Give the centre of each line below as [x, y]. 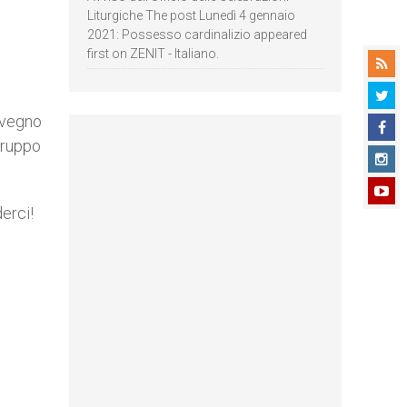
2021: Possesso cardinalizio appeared [197, 35]
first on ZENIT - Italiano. [153, 54]
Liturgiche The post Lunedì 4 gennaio [191, 15]
